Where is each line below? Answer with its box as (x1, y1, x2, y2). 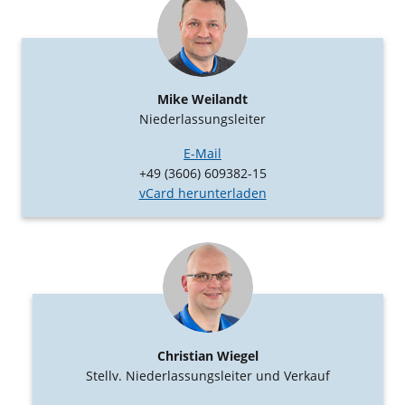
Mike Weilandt (157, 90, 248, 108)
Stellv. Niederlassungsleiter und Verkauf (86, 366, 330, 384)
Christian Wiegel (157, 346, 259, 364)
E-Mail (184, 145, 221, 163)
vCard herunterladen (138, 184, 267, 202)
